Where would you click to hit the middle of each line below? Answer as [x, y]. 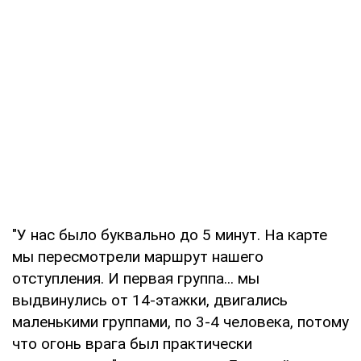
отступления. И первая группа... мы [136, 279]
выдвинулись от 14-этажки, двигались [150, 301]
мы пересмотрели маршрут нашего [138, 257]
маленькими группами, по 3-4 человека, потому [180, 322]
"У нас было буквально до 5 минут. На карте [170, 235]
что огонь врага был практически [132, 344]
